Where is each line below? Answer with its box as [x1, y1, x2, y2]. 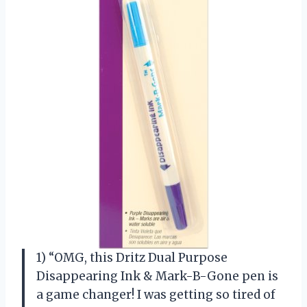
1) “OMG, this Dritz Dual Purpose [36, 250, 228, 266]
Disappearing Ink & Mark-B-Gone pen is [36, 269, 278, 284]
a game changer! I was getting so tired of [36, 287, 275, 303]
